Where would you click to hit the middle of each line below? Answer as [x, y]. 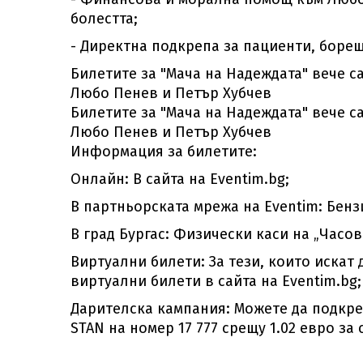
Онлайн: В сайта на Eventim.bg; [180, 179]
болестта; [104, 19]
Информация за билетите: [164, 152]
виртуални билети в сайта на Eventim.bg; [216, 281]
